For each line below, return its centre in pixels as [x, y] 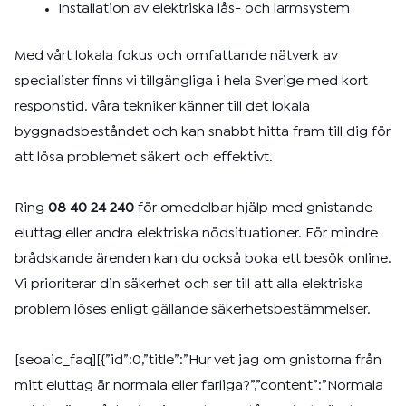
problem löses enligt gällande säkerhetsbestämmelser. [193, 309]
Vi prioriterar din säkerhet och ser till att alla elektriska [189, 284]
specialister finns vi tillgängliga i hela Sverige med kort [191, 81]
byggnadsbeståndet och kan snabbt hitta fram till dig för [203, 132]
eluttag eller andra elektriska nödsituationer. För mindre [196, 233]
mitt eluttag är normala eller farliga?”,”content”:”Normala [199, 386]
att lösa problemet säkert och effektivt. [144, 157]
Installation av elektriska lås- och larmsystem [204, 9]
